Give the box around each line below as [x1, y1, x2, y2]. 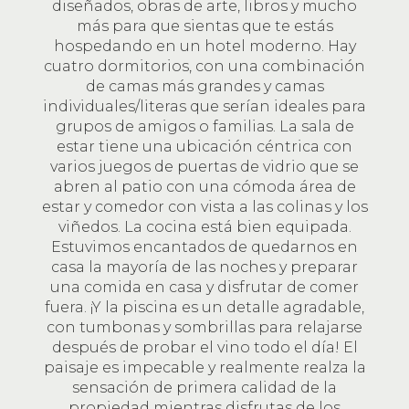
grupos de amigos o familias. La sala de [55, 118, 354, 135]
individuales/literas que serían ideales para [43, 98, 366, 115]
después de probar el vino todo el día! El [51, 339, 358, 356]
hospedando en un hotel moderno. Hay [53, 37, 356, 55]
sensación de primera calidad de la [72, 379, 337, 396]
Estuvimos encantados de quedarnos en [51, 238, 358, 256]
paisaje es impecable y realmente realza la [43, 359, 366, 376]
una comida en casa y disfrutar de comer [50, 278, 359, 296]
